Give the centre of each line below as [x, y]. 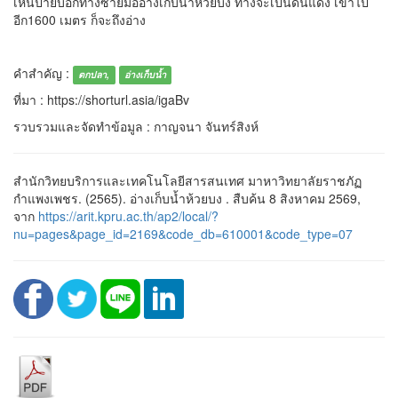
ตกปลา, [94, 75]
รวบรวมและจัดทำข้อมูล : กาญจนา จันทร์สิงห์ [136, 127]
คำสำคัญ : [43, 73]
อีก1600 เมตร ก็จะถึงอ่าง [80, 20]
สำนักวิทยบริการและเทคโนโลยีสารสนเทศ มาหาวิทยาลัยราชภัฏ [187, 181]
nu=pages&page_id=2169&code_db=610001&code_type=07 [183, 234]
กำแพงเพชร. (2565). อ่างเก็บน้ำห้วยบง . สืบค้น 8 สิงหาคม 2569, [187, 199]
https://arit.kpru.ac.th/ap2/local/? [128, 216]
